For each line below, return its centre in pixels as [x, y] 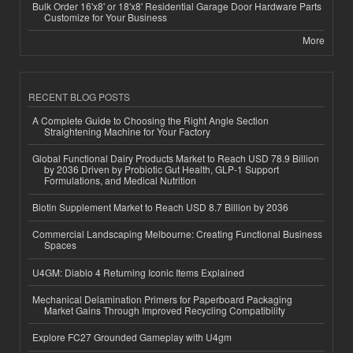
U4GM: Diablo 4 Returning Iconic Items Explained [138, 272]
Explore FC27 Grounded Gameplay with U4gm [132, 336]
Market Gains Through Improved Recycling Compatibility [165, 310]
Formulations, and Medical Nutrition [120, 180]
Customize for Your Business [106, 17]
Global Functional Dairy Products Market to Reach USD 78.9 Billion [176, 158]
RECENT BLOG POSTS [79, 97]
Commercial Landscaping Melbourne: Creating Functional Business [177, 234]
